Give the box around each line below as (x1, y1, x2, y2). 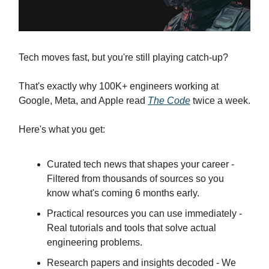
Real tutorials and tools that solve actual (47, 222, 216, 233)
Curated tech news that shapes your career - (47, 159, 234, 169)
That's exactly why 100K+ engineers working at (19, 80, 219, 91)
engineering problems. (47, 237, 142, 247)
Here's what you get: (19, 124, 105, 134)
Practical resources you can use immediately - (47, 208, 242, 219)
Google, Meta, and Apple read (19, 95, 148, 106)
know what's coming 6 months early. (47, 187, 199, 198)
